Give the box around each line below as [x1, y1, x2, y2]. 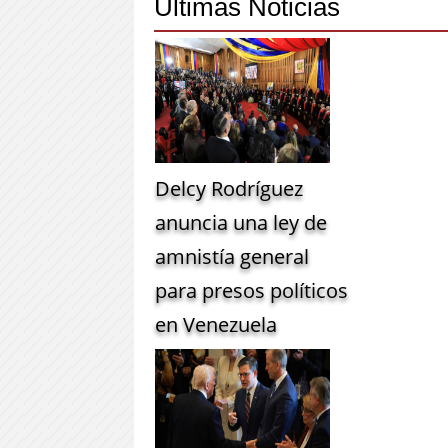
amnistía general [155, 243, 310, 271]
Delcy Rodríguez [155, 175, 304, 203]
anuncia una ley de [155, 209, 328, 237]
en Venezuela [155, 311, 278, 339]
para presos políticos [155, 277, 349, 305]
